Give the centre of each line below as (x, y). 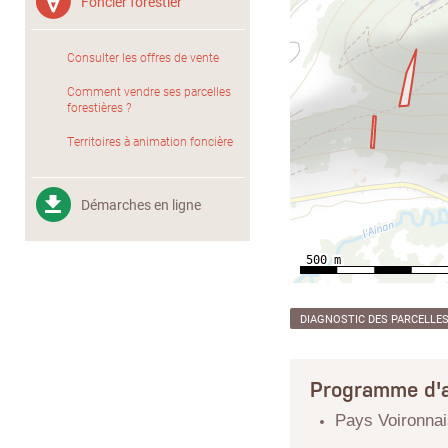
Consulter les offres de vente (143, 57)
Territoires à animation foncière (150, 141)
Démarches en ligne (141, 204)
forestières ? (99, 107)
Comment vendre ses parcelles (149, 91)
